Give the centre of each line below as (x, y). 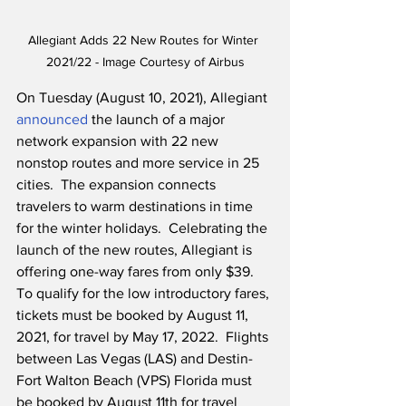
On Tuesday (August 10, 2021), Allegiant (144, 98)
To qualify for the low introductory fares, (145, 294)
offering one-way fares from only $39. (139, 272)
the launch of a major (158, 120)
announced (52, 120)
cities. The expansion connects (118, 185)
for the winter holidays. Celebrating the (144, 228)
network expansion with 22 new (119, 141)
